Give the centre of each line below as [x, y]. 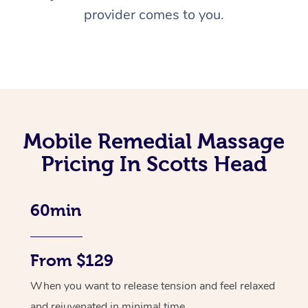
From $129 [72, 261]
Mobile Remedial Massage [154, 141]
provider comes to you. [154, 15]
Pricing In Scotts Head [154, 164]
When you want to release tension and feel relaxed [153, 286]
